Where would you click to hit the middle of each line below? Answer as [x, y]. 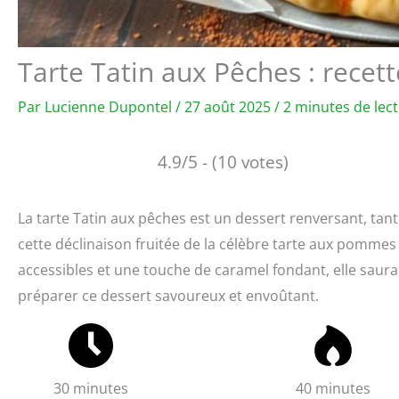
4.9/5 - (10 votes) [223, 161]
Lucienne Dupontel [110, 106]
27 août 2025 [229, 106]
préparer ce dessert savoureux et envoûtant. [168, 295]
